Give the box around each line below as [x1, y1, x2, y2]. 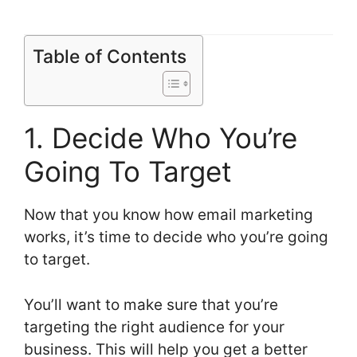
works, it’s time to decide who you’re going [24, 228, 328, 247]
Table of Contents [33, 45, 186, 69]
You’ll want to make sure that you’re [24, 295, 278, 314]
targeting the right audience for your [24, 317, 284, 336]
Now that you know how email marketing [24, 206, 313, 225]
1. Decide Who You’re [24, 121, 297, 155]
